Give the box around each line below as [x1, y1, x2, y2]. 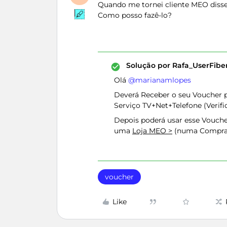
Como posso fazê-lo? [98, 11, 172, 20]
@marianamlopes [128, 75, 191, 85]
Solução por [126, 61, 170, 70]
